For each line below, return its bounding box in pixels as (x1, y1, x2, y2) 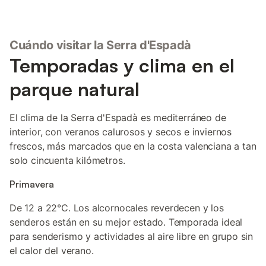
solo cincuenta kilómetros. (9, 154, 125, 166)
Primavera (9, 178, 54, 190)
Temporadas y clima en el (9, 53, 235, 77)
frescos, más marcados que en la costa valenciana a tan (9, 140, 256, 152)
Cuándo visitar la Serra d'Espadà (9, 38, 192, 52)
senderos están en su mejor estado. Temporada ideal (9, 216, 243, 228)
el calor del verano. (9, 245, 94, 256)
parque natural (9, 77, 140, 101)
